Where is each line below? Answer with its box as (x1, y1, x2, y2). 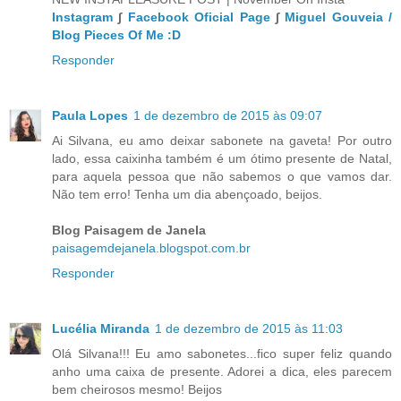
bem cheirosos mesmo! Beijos (52, 382, 222, 397)
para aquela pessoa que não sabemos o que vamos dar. (52, 169, 392, 184)
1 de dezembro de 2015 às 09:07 (133, 108, 322, 124)
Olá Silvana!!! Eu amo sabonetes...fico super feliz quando (52, 346, 392, 362)
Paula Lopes (52, 108, 128, 124)
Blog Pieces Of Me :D (52, 28, 181, 43)
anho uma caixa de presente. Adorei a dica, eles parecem (52, 364, 392, 380)
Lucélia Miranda (52, 321, 149, 337)
